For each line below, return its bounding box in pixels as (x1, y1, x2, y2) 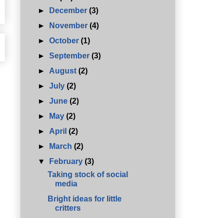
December (49, 6, 90, 15)
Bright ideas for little (47, 194, 122, 203)
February (49, 157, 85, 165)
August (49, 66, 79, 75)
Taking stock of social (47, 170, 128, 179)
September (49, 51, 92, 60)
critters (54, 203, 81, 212)
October (49, 36, 81, 45)
